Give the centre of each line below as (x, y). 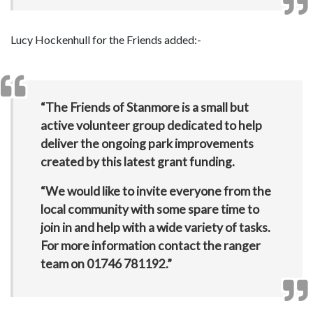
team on (63, 264)
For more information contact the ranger (150, 246)
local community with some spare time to (150, 209)
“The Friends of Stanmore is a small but (144, 107)
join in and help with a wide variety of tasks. (155, 227)
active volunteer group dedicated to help (151, 125)
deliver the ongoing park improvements (147, 144)
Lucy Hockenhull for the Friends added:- (106, 39)
